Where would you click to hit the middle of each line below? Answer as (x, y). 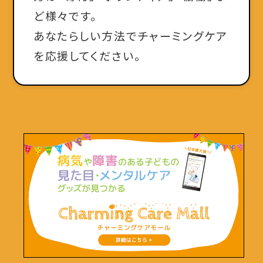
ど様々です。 (65, 15)
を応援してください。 (87, 55)
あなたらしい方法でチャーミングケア (130, 35)
